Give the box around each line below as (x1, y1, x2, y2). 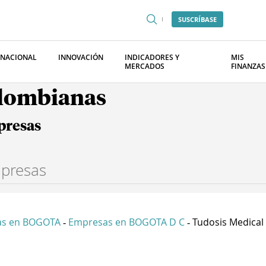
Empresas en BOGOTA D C (68, 216, 185, 229)
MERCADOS (125, 61, 164, 71)
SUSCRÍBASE (178, 15, 217, 24)
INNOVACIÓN (58, 52, 103, 62)
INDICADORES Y (125, 52, 179, 62)
